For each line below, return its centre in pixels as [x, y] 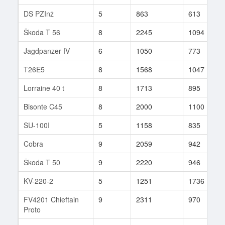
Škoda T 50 [42, 162]
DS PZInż [39, 13]
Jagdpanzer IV [47, 50]
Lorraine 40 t [44, 88]
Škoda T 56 [42, 32]
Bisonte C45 [43, 106]
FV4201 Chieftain [51, 199]
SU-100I [37, 125]
